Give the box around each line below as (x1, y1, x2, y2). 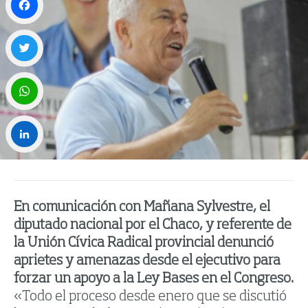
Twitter (5, 73, 40, 83)
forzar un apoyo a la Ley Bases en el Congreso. (14, 272, 294, 287)
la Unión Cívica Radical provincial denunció (14, 236, 274, 251)
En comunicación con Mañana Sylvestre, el (14, 201, 270, 215)
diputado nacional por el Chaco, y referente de (14, 219, 291, 233)
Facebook (5, 30, 47, 40)
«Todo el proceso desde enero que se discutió (14, 290, 287, 305)
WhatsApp (5, 115, 52, 126)
